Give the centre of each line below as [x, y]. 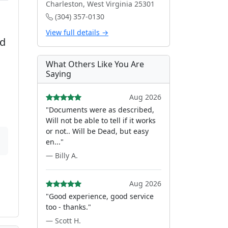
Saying [59, 74]
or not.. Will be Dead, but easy [97, 131]
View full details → [77, 32]
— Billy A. [62, 155]
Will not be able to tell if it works [101, 120]
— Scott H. [63, 221]
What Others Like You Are [95, 64]
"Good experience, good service [100, 196]
